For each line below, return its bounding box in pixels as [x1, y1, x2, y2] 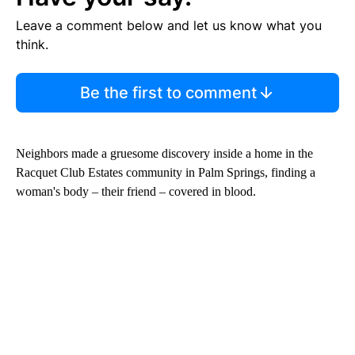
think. [16, 36, 48, 53]
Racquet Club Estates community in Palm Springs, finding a [16, 166, 315, 180]
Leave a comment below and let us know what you [16, 17, 322, 34]
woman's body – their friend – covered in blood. [16, 185, 256, 199]
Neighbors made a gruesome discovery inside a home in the [16, 147, 313, 161]
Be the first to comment [79, 83, 257, 103]
